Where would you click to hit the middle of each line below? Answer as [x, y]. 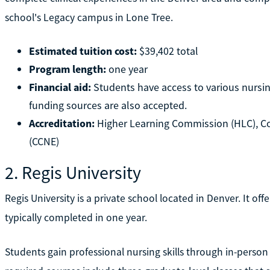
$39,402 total [167, 51]
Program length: [67, 69]
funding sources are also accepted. [108, 105]
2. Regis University [73, 172]
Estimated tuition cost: [83, 51]
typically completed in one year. [76, 217]
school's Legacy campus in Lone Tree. [89, 17]
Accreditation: [61, 123]
